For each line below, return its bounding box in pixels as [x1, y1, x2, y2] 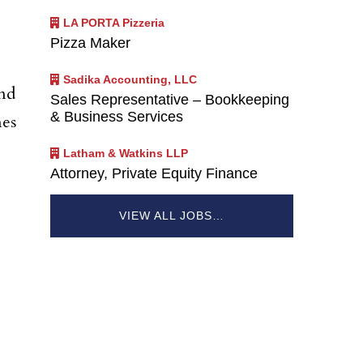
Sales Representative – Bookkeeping [50, 92, 289, 109]
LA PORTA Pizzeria [63, 16, 165, 29]
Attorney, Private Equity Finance [50, 165, 258, 182]
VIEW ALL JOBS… [119, 208, 224, 222]
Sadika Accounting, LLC [63, 73, 198, 87]
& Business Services [50, 109, 183, 126]
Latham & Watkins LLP [63, 147, 189, 160]
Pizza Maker [50, 35, 130, 52]
